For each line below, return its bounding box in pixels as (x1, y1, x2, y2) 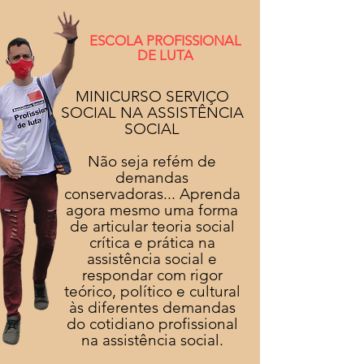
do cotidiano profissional (66, 314, 238, 333)
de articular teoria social (69, 217, 235, 236)
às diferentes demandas (68, 298, 236, 317)
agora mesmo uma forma (66, 201, 238, 219)
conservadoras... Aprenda (63, 184, 240, 203)
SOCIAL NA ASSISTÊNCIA (60, 103, 244, 122)
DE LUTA (137, 47, 193, 63)
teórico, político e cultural (63, 282, 240, 301)
